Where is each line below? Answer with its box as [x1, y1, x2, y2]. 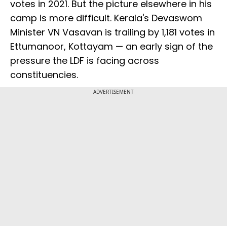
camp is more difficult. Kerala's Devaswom [10, 12, 202, 25]
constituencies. [10, 68, 78, 82]
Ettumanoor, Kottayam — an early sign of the [10, 40, 213, 53]
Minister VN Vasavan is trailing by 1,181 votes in [10, 26, 215, 39]
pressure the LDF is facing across [10, 54, 159, 67]
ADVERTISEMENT [93, 88, 134, 96]
